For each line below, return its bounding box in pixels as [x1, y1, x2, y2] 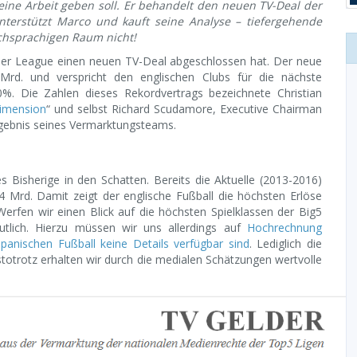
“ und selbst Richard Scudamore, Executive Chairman [45, 101, 323, 116]
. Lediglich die [249, 236, 323, 251]
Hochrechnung [247, 220, 322, 235]
